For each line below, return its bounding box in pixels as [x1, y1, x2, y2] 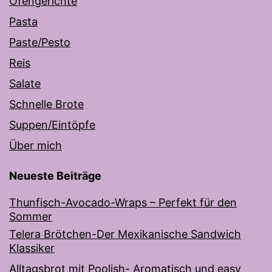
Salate [9, 77, 41, 90]
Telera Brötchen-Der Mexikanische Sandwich [9, 228, 241, 241]
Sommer [9, 210, 52, 223]
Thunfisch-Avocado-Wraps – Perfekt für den [9, 196, 237, 209]
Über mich [9, 139, 62, 152]
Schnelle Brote [9, 98, 84, 111]
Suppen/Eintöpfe [9, 118, 95, 132]
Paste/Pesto [9, 36, 70, 49]
